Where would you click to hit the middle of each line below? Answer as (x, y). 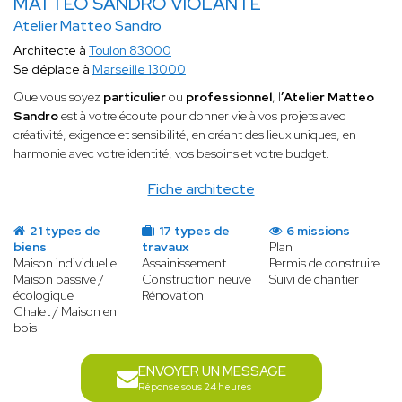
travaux (165, 247)
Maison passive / (59, 280)
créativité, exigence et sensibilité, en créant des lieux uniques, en (185, 135)
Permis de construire (325, 263)
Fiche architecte (201, 189)
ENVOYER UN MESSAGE (212, 372)
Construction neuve (196, 280)
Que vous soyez (58, 97)
